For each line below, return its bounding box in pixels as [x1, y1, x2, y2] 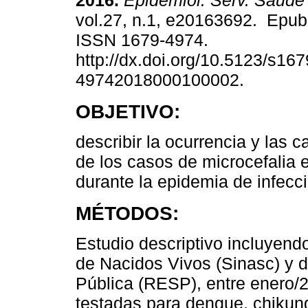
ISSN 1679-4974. [76, 30, 213, 50]
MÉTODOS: [76, 202, 179, 225]
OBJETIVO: [76, 100, 180, 123]
